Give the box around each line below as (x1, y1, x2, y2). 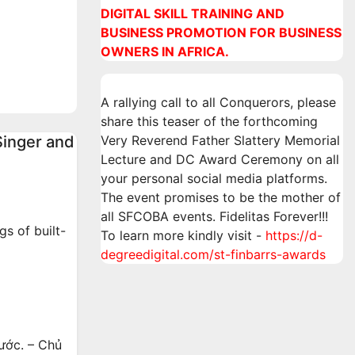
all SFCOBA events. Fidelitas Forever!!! (101, 208, 328, 224)
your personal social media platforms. (101, 170, 327, 186)
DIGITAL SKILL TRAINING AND (101, 6, 284, 21)
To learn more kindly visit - (101, 227, 265, 243)
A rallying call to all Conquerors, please (101, 94, 336, 110)
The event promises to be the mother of (101, 189, 341, 205)
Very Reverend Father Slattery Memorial (101, 132, 340, 148)
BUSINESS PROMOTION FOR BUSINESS (101, 25, 342, 40)
